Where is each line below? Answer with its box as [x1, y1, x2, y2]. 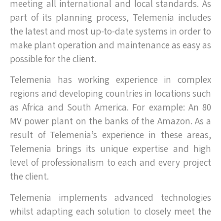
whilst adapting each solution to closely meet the [10, 205, 211, 217]
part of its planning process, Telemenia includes [10, 11, 211, 23]
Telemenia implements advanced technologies [10, 191, 211, 203]
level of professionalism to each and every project [10, 156, 211, 169]
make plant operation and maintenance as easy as [10, 38, 211, 51]
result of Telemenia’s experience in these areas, [10, 129, 211, 141]
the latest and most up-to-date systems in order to [10, 25, 211, 37]
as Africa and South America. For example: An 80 [10, 101, 211, 113]
